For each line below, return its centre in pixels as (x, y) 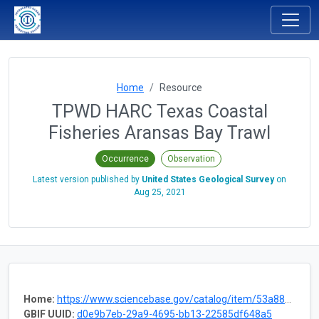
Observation (191, 158)
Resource (181, 88)
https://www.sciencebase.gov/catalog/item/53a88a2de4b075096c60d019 (171, 299)
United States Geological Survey (208, 179)
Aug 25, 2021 (159, 192)
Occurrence (125, 158)
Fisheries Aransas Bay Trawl (159, 133)
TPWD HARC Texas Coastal (159, 111)
